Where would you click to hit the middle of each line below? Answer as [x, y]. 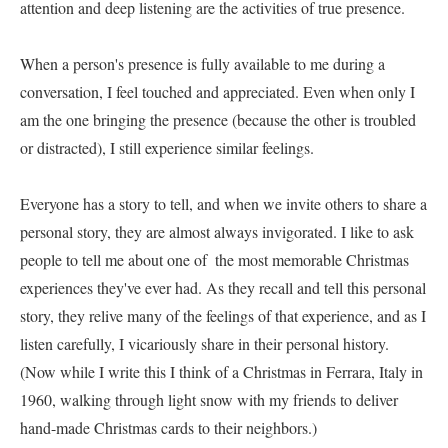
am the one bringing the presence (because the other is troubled [218, 119]
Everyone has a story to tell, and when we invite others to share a [223, 203]
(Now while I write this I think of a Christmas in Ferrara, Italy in [221, 371]
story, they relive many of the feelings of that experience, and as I [223, 315]
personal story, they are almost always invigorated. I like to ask [217, 231]
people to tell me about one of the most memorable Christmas [214, 259]
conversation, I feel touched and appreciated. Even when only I [217, 91]
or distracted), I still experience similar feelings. [177, 147]
